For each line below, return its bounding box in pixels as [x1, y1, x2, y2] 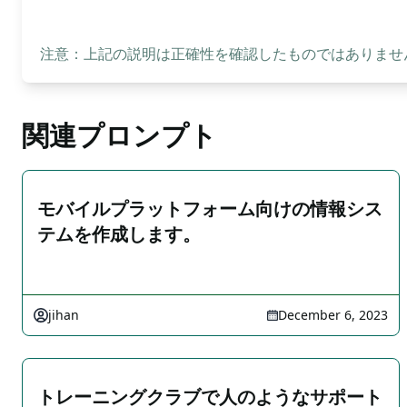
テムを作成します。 [37, 222, 201, 246]
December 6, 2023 [278, 306, 388, 323]
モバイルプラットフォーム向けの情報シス [37, 196, 382, 221]
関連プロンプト [22, 116, 217, 154]
